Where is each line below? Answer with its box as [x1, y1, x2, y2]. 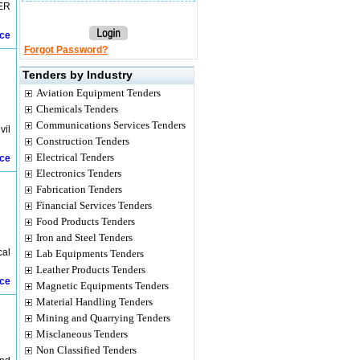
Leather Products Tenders [36, 264, 145, 276]
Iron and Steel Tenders [36, 231, 133, 243]
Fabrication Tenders [36, 183, 122, 195]
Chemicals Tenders [36, 103, 118, 115]
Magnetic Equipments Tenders [36, 280, 169, 292]
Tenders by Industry [22, 68, 133, 81]
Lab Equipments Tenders [36, 247, 144, 260]
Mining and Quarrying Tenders [36, 312, 170, 324]
